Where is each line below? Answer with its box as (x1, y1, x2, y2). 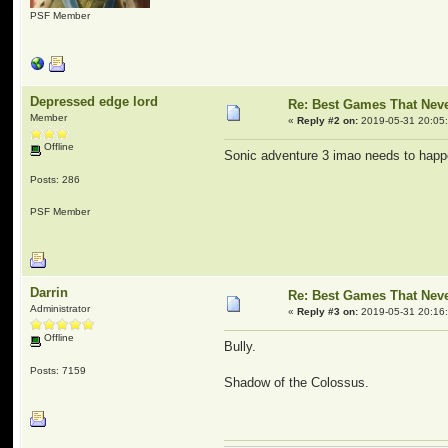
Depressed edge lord (30, 94, 159, 109)
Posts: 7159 (30, 364, 87, 376)
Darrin (30, 285, 69, 300)
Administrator (30, 303, 91, 314)
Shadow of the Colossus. (224, 375, 370, 391)
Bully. (224, 339, 261, 355)
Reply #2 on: (297, 115, 359, 126)
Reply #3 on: (297, 306, 359, 317)
